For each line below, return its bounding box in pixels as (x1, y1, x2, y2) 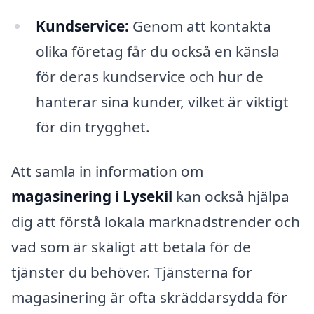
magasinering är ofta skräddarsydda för (11, 287, 287, 308)
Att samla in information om (11, 161, 203, 182)
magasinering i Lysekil (11, 186, 172, 207)
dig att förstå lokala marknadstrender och (11, 212, 300, 232)
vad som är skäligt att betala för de (11, 237, 251, 257)
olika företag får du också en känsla (35, 41, 280, 61)
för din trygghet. (35, 116, 150, 137)
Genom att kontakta (128, 15, 271, 36)
